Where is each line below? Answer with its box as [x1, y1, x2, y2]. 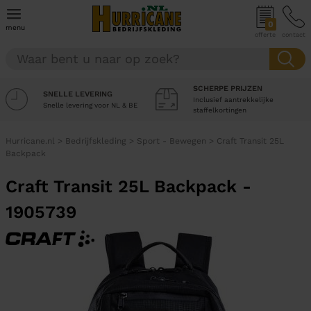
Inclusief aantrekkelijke [193, 96, 274, 103]
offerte [255, 31, 276, 38]
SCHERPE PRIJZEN [193, 84, 262, 93]
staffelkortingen [193, 106, 246, 114]
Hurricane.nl [6, 136, 55, 146]
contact [282, 31, 305, 38]
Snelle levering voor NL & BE [43, 101, 137, 109]
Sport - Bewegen [137, 136, 206, 146]
